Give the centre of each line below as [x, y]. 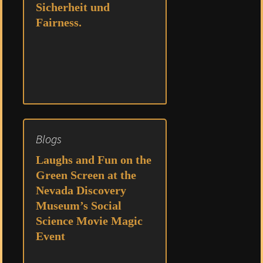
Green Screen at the [86, 175]
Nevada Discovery [81, 190]
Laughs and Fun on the [94, 159]
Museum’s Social [79, 205]
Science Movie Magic [89, 220]
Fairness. [59, 22]
